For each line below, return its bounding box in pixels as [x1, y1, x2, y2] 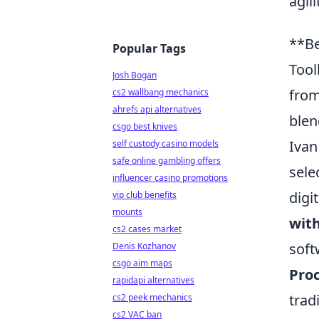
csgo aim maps [113, 257, 172, 269]
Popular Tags [113, 41, 186, 56]
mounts [113, 206, 142, 218]
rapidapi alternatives [113, 274, 194, 286]
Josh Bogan [113, 69, 157, 81]
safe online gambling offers [113, 155, 221, 167]
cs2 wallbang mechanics [113, 86, 209, 98]
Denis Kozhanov [113, 240, 176, 252]
